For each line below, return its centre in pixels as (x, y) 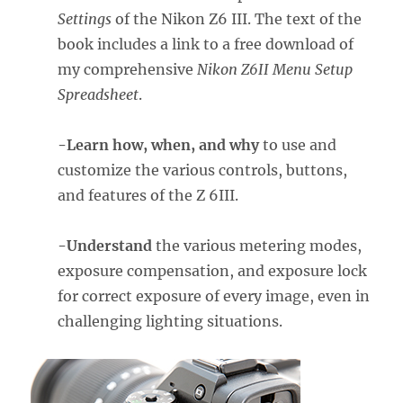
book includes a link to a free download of (206, 45)
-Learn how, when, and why (159, 145)
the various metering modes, (257, 246)
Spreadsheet (99, 95)
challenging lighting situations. (170, 322)
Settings (85, 19)
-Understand (105, 246)
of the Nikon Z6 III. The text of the (237, 19)
